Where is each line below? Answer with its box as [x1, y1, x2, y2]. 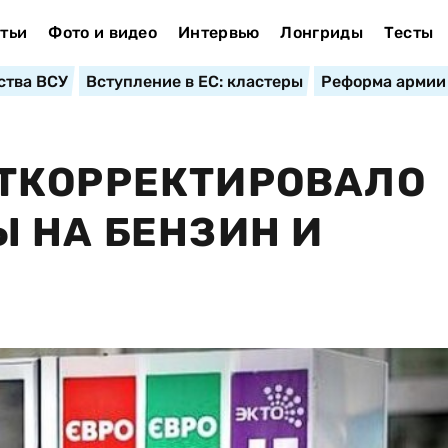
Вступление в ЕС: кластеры [85, 72, 303, 91]
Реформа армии [320, 72, 446, 91]
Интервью [177, 23, 260, 42]
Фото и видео [48, 23, 158, 42]
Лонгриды [280, 23, 363, 42]
